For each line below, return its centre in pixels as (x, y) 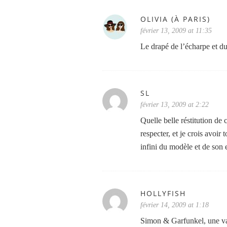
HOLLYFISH (163, 193)
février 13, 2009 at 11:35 (176, 31)
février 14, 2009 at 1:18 (175, 205)
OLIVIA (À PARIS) (175, 19)
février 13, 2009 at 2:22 (175, 105)
